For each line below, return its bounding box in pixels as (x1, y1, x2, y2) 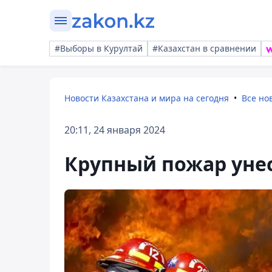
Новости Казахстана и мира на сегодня (64, 92, 229, 104)
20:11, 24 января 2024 (64, 123, 165, 137)
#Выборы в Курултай (55, 42, 143, 54)
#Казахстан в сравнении (152, 42, 256, 54)
